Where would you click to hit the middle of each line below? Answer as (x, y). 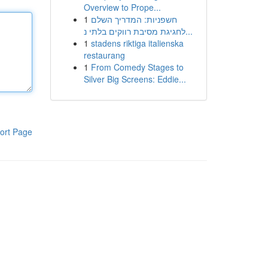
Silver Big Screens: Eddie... (135, 79)
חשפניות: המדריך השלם (134, 19)
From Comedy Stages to (137, 67)
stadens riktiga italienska (137, 43)
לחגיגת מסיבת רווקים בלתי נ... (189, 31)
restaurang (104, 55)
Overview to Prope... (122, 7)
